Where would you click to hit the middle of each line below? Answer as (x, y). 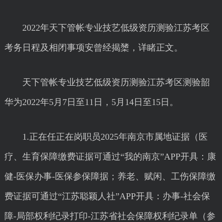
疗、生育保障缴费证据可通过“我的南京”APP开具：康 (110, 157)
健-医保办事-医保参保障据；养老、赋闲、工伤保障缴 (110, 176)
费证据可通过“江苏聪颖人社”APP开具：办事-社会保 (107, 196)
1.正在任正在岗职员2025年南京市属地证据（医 (106, 137)
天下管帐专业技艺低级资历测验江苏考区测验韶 (107, 82)
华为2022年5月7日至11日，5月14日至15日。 (91, 102)
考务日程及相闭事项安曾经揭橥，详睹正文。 (93, 48)
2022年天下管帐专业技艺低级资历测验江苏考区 (107, 28)
